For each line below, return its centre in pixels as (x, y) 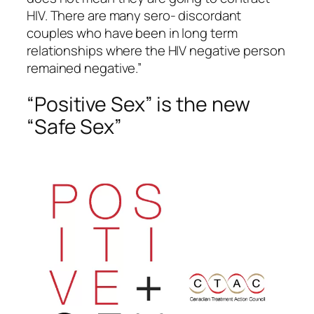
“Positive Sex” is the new (138, 104)
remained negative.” (84, 68)
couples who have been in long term (132, 33)
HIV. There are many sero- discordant (134, 15)
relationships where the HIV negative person (156, 50)
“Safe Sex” (74, 127)
